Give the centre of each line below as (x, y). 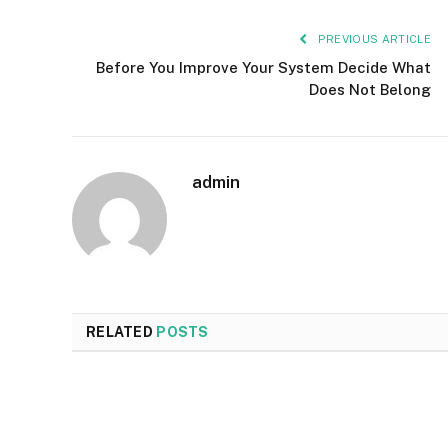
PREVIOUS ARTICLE (372, 38)
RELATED (121, 331)
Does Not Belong (370, 89)
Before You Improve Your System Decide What (263, 67)
